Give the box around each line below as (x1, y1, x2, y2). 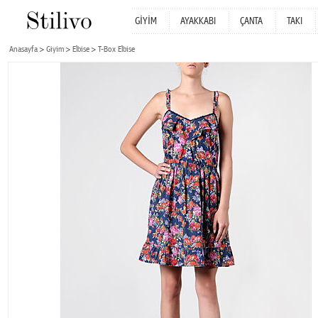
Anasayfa (9, 45, 38, 54)
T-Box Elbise (98, 45, 135, 54)
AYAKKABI (180, 16, 216, 27)
